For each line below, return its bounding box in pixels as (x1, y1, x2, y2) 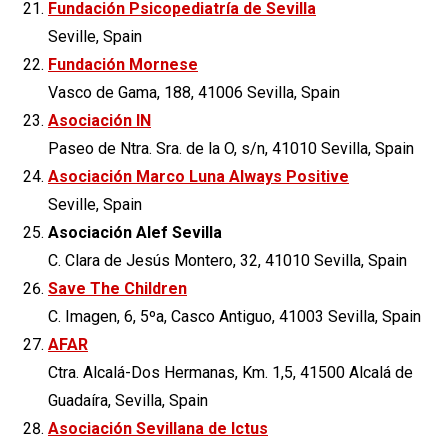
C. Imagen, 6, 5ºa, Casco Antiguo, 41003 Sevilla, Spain (48, 306, 421, 326)
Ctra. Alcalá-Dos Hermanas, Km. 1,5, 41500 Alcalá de (48, 362, 413, 382)
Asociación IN (48, 110, 151, 130)
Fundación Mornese (48, 54, 198, 74)
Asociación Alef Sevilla (48, 222, 222, 242)
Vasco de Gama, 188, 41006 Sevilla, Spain (48, 82, 340, 102)
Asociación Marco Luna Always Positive (48, 166, 349, 186)
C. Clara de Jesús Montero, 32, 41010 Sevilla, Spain (48, 250, 407, 270)
